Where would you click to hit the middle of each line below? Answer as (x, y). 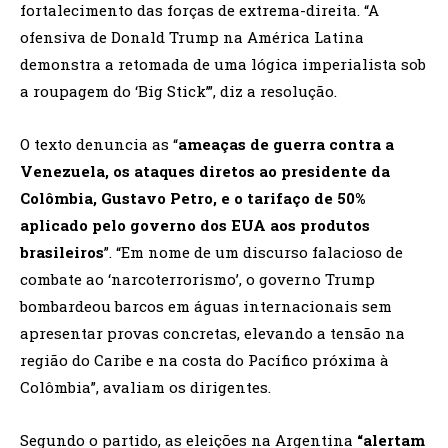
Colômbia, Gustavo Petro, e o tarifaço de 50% (192, 198)
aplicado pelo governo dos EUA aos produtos (195, 225)
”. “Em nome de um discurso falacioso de (253, 252)
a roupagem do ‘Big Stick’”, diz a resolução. (178, 91)
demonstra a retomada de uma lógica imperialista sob (223, 64)
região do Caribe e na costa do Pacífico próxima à (204, 360)
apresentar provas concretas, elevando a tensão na (212, 333)
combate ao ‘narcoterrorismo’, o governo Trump (197, 279)
